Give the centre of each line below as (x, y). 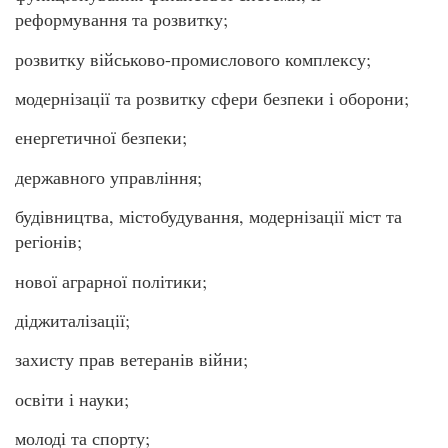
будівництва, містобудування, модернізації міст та (208, 216)
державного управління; (108, 176)
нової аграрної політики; (111, 280)
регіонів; (48, 241)
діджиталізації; (72, 319)
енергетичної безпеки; (101, 137)
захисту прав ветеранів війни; (131, 359)
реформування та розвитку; (121, 19)
